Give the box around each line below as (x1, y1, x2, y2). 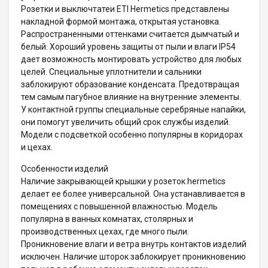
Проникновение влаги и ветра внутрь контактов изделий (21, 239, 246, 249)
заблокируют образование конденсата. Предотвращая (21, 79, 239, 89)
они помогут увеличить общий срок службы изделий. (21, 117, 230, 127)
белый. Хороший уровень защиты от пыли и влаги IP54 (21, 41, 236, 51)
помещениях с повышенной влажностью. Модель (21, 201, 218, 211)
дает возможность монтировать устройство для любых (21, 54, 242, 64)
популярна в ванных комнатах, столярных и (21, 214, 193, 224)
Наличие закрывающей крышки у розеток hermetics (21, 176, 226, 186)
